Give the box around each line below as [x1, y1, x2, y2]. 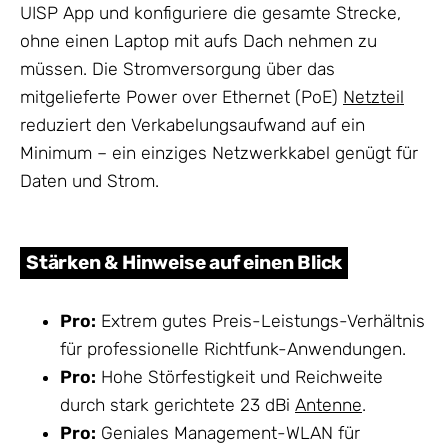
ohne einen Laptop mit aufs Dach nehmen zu [20, 30, 377, 51]
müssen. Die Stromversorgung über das [20, 58, 335, 79]
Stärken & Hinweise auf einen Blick [26, 251, 343, 275]
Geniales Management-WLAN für [96, 422, 360, 443]
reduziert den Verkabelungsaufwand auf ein [20, 114, 365, 135]
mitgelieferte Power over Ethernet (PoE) [20, 86, 343, 107]
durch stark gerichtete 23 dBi [60, 394, 295, 415]
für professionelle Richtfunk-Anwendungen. [60, 338, 406, 359]
